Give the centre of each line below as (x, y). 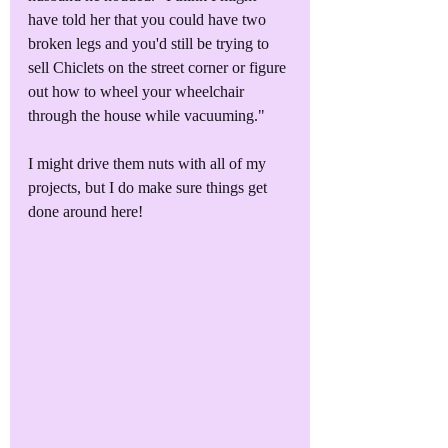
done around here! (85, 211)
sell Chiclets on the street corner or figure (159, 67)
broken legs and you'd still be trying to (150, 43)
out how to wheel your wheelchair (138, 91)
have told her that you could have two (149, 19)
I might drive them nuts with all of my (149, 163)
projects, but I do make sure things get (149, 187)
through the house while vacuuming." (146, 115)
